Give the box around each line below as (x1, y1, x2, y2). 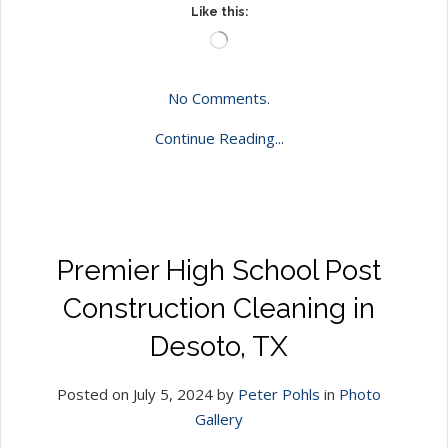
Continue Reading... (154, 127, 284, 148)
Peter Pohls (238, 383, 320, 404)
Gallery (195, 408, 243, 429)
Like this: (190, 4, 248, 19)
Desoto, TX (150, 329, 288, 363)
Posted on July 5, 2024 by (57, 383, 238, 404)
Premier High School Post (57, 253, 381, 287)
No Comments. (168, 87, 270, 108)
